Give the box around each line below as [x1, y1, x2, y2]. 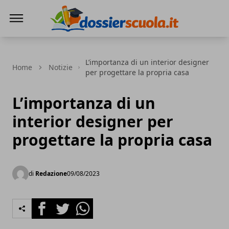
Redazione [35, 169, 67, 178]
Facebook [31, 198, 68, 210]
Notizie [49, 62, 73, 72]
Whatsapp [72, 198, 111, 210]
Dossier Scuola [48, 33, 106, 44]
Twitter [52, 198, 79, 210]
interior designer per [12, 111, 173, 132]
